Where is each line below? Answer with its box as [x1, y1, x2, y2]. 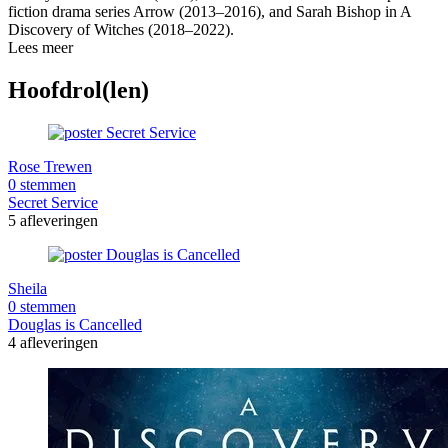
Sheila [8, 279, 47, 297]
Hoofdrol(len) [8, 76, 149, 103]
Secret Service [8, 193, 98, 211]
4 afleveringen [8, 333, 98, 351]
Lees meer [8, 38, 73, 56]
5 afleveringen [8, 211, 98, 229]
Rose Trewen [8, 157, 92, 175]
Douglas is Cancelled [8, 315, 142, 333]
